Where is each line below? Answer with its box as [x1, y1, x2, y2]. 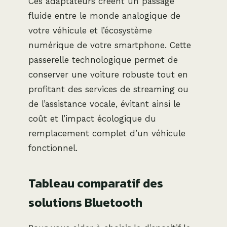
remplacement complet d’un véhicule [28, 128, 185, 138]
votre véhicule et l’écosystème [28, 25, 152, 35]
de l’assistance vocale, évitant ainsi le [28, 98, 180, 109]
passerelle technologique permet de [28, 54, 178, 65]
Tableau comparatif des [28, 174, 163, 192]
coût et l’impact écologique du [28, 113, 156, 124]
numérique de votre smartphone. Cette [28, 40, 191, 50]
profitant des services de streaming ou [28, 84, 188, 94]
